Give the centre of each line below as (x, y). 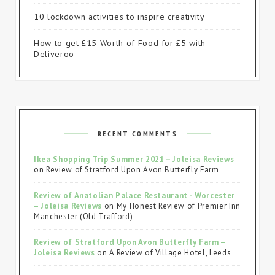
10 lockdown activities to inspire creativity (119, 17)
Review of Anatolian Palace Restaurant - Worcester (134, 196)
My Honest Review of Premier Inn (178, 206)
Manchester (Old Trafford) (83, 217)
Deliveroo (54, 54)
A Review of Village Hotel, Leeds (170, 253)
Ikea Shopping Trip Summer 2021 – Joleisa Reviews (134, 160)
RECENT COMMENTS (137, 134)
